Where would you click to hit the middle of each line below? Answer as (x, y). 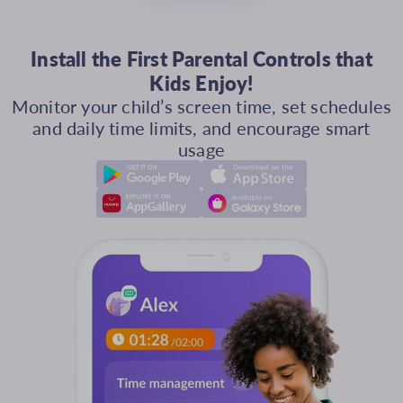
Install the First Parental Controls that (201, 59)
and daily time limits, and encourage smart (201, 128)
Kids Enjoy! (201, 84)
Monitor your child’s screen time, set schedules (201, 107)
